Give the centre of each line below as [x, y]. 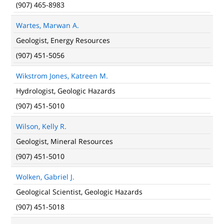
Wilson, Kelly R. [41, 126]
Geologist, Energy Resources [63, 40]
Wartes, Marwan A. [47, 25]
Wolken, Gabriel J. [45, 177]
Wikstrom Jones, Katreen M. [62, 76]
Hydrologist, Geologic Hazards [66, 91]
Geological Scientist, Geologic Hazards [79, 192]
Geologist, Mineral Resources [64, 141]
